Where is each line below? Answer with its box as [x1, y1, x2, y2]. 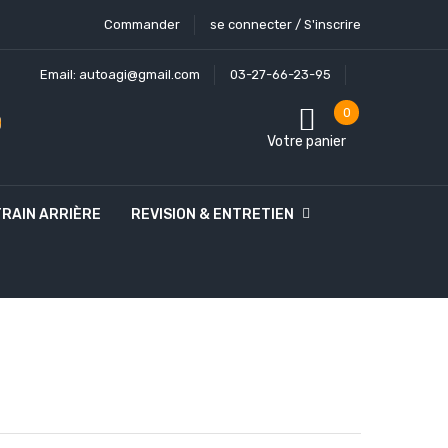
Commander [104, 17, 180, 32]
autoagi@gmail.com [79, 67, 200, 82]
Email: [40, 67, 79, 82]
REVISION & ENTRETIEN [131, 205, 294, 223]
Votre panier [267, 133, 346, 150]
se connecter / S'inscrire [210, 17, 361, 32]
